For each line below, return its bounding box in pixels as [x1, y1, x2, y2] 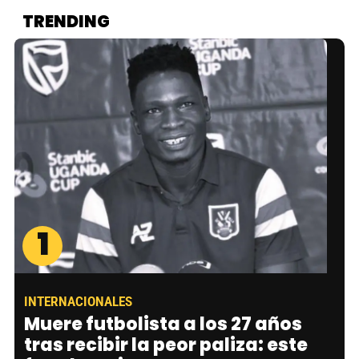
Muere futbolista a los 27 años [24, 311, 302, 337]
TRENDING [22, 10, 110, 34]
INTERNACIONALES [24, 293, 132, 309]
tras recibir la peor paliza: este [24, 332, 308, 357]
